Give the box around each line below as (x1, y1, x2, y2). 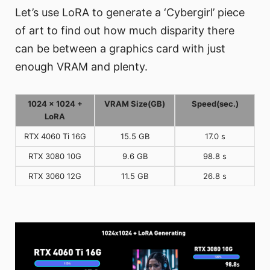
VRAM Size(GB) (104, 99, 165, 109)
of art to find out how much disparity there (15, 24, 234, 37)
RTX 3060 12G (28, 171, 81, 181)
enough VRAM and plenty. (15, 60, 148, 74)
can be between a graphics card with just (15, 42, 225, 55)
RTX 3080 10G (28, 151, 81, 162)
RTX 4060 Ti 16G (24, 131, 86, 142)
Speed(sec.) (191, 99, 239, 109)
